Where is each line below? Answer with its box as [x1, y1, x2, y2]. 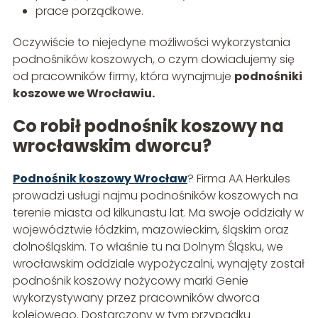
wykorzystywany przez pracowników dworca [12, 290, 260, 307]
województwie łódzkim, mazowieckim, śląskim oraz [12, 221, 289, 238]
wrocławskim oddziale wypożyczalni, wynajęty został [12, 256, 305, 273]
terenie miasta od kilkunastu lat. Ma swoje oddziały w [12, 204, 304, 221]
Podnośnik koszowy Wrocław [12, 170, 187, 187]
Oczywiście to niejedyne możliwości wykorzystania [12, 34, 290, 51]
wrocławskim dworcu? [12, 134, 212, 158]
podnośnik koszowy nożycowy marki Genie [12, 273, 248, 290]
